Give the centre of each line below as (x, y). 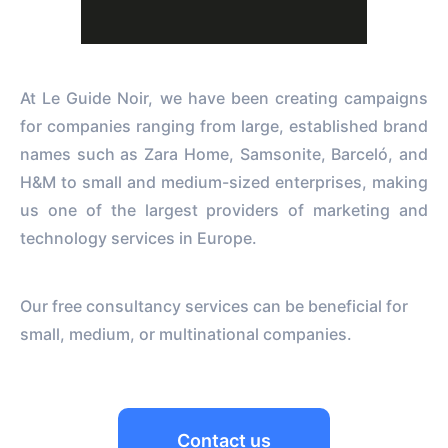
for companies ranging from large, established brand (224, 125)
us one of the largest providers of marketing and (224, 209)
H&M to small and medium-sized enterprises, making (224, 181)
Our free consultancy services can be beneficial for (214, 305)
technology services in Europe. (138, 237)
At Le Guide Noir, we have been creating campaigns (224, 97)
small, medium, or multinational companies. (186, 333)
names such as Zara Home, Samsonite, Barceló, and (224, 153)
